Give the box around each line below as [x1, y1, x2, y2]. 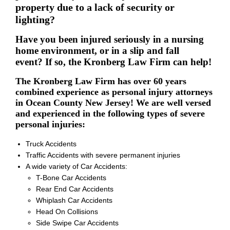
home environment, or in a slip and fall [15, 45, 179, 56]
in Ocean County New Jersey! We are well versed [15, 97, 211, 108]
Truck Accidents [26, 139, 76, 148]
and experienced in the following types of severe [15, 108, 205, 119]
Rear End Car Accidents [36, 184, 113, 193]
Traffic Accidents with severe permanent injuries [26, 150, 180, 159]
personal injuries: [15, 119, 85, 129]
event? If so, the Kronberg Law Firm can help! [15, 56, 212, 67]
